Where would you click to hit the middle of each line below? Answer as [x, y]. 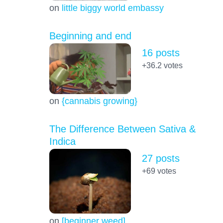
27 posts [161, 159]
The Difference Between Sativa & [122, 129]
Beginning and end [90, 36]
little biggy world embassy [112, 7]
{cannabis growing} [99, 101]
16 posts [161, 53]
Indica [62, 141]
